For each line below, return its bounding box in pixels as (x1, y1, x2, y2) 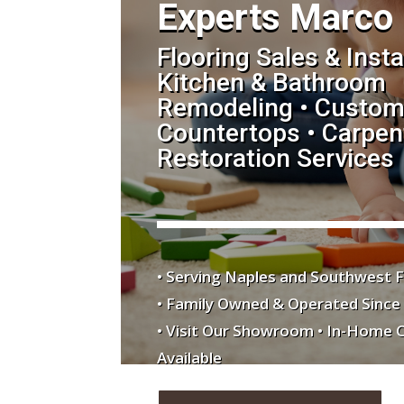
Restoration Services (156, 142, 394, 173)
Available (156, 346, 222, 368)
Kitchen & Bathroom (156, 67, 386, 97)
